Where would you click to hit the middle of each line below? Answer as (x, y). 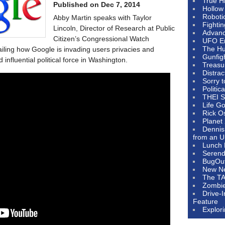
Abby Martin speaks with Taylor (102, 18)
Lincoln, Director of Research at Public (114, 28)
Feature (205, 201)
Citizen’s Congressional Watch (101, 39)
